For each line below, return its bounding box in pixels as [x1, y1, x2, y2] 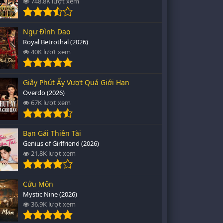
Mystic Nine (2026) [23, 190, 77, 199]
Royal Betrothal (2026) [23, 37, 88, 46]
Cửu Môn [23, 179, 53, 189]
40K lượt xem [29, 47, 71, 56]
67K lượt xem [29, 98, 71, 107]
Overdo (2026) [23, 88, 65, 97]
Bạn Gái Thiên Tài [23, 128, 81, 138]
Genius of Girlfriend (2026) [23, 139, 99, 148]
